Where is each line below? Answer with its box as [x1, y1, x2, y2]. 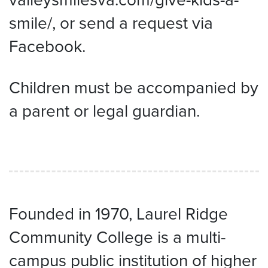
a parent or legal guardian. [9, 98, 200, 123]
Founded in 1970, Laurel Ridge [9, 201, 228, 226]
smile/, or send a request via [9, 10, 213, 35]
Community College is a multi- [9, 224, 226, 249]
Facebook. [9, 33, 86, 59]
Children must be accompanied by [9, 75, 258, 100]
